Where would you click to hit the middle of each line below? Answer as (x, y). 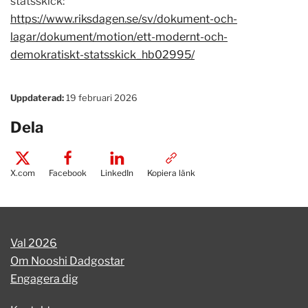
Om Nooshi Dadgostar (67, 261)
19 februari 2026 (101, 98)
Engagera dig (44, 279)
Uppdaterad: (37, 98)
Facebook (68, 173)
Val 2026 (34, 243)
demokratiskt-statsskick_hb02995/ (102, 55)
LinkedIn (117, 173)
